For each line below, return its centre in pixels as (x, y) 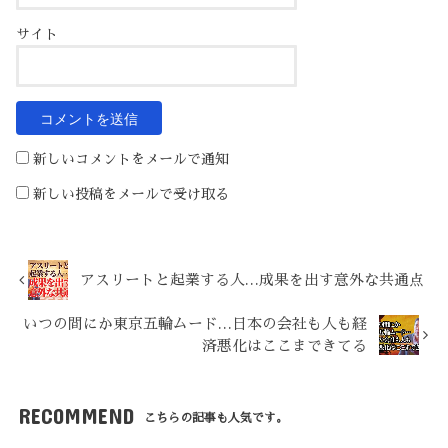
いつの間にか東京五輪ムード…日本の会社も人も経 (195, 324)
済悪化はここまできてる (285, 346)
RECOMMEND (75, 416)
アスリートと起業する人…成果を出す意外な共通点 (252, 280)
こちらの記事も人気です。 (216, 418)
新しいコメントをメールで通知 (131, 159)
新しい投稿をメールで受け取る (131, 194)
